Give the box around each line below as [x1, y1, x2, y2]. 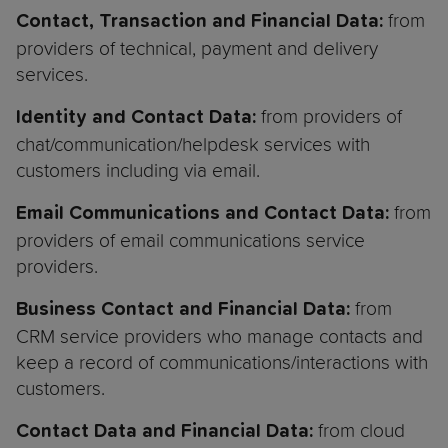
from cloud [313, 419, 405, 442]
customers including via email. [16, 159, 265, 182]
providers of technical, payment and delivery [16, 37, 378, 60]
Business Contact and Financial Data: [16, 300, 350, 320]
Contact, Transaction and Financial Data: [16, 12, 383, 32]
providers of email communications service [16, 229, 365, 252]
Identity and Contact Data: [16, 108, 261, 128]
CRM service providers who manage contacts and [16, 325, 423, 348]
